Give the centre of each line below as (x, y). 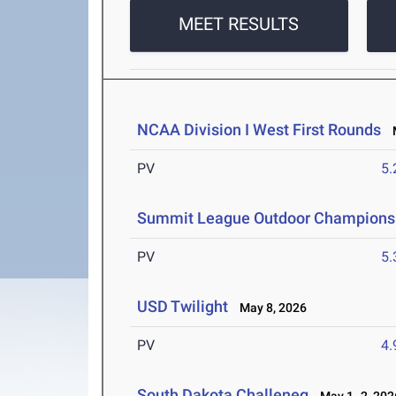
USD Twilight (183, 307)
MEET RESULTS (239, 24)
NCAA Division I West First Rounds (259, 130)
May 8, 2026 (270, 308)
